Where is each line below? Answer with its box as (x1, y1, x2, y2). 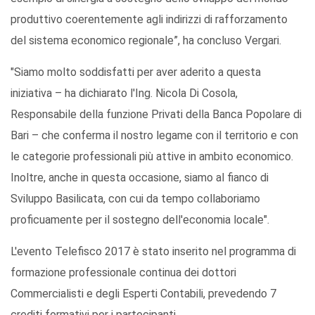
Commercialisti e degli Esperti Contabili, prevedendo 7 (11, 287, 276, 301)
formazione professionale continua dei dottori (11, 266, 236, 280)
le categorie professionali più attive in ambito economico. (11, 150, 293, 164)
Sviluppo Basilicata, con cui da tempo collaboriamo (11, 192, 260, 206)
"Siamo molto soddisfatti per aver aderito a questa (11, 65, 261, 79)
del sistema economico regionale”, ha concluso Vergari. (11, 34, 281, 48)
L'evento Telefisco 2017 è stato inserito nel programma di (11, 245, 296, 259)
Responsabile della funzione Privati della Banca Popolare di (11, 108, 302, 122)
